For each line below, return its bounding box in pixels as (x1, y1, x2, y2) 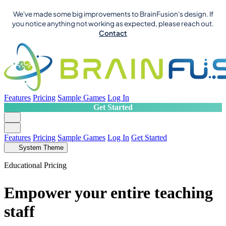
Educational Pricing (4, 161, 67, 170)
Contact (99, 29, 127, 37)
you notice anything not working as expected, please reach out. (12, 19, 214, 28)
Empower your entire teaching (4, 183, 213, 202)
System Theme (18, 144, 64, 152)
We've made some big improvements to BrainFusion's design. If (13, 10, 213, 18)
